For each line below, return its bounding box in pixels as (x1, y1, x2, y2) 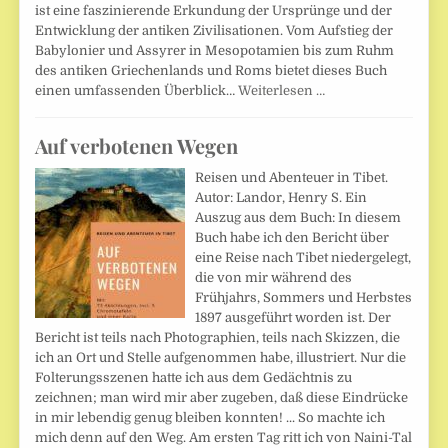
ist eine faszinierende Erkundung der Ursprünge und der (35, 3, 393, 19)
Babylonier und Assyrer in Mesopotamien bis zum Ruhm (35, 43, 395, 59)
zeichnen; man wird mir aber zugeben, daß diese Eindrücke (35, 389, 409, 405)
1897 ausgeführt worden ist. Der (195, 309, 392, 325)
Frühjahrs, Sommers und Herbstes (195, 289, 413, 305)
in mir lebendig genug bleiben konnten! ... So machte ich (35, 409, 386, 425)
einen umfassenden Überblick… (35, 83, 239, 99)
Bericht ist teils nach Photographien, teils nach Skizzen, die (35, 329, 401, 345)
